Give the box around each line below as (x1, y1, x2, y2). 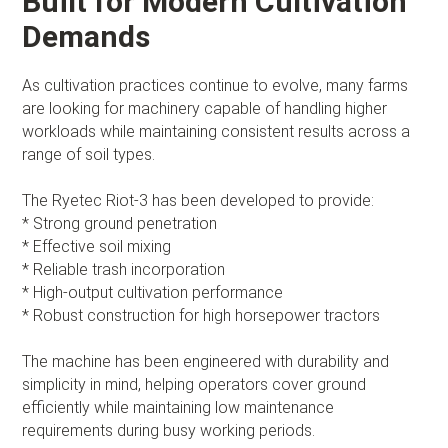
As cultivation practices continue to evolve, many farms (22, 75, 409, 95)
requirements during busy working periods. (22, 420, 316, 440)
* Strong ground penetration (22, 213, 218, 233)
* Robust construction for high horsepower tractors (22, 305, 381, 325)
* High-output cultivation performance (22, 282, 284, 302)
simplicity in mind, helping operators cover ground (22, 374, 367, 394)
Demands (22, 18, 151, 54)
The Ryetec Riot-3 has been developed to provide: (22, 190, 375, 210)
